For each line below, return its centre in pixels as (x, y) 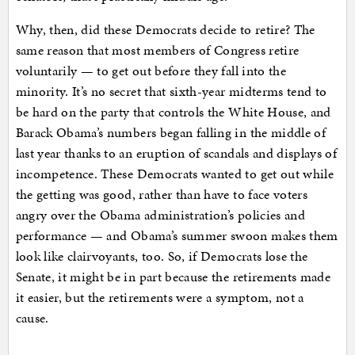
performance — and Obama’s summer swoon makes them (177, 236)
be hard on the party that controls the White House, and (173, 112)
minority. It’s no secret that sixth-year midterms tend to (171, 92)
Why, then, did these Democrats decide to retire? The (165, 30)
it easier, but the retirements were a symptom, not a (160, 298)
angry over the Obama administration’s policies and (160, 215)
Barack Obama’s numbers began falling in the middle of (171, 133)
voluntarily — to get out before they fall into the (151, 71)
